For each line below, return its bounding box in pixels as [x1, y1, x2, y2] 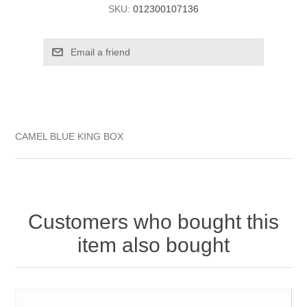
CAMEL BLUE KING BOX [15, 130, 124, 142]
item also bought [77, 233, 230, 256]
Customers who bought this [28, 210, 279, 233]
